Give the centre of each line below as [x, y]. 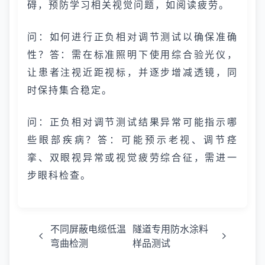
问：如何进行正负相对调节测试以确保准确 [132, 37]
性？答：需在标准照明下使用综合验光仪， [132, 54]
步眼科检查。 [59, 175]
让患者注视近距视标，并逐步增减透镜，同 [132, 72]
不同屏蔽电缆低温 [88, 229]
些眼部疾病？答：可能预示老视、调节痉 [132, 140]
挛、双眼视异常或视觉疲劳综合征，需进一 [132, 157]
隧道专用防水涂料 [170, 229]
